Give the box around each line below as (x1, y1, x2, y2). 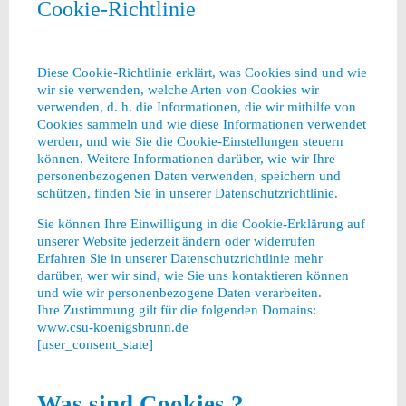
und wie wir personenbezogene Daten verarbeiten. (36, 285, 322, 301)
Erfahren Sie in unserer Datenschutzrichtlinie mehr (36, 250, 323, 266)
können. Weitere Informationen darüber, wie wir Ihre (36, 150, 335, 166)
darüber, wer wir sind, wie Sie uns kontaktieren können (36, 267, 349, 284)
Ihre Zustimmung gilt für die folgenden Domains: (36, 302, 316, 318)
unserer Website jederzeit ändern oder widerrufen (36, 233, 315, 249)
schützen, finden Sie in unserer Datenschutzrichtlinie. (36, 184, 338, 200)
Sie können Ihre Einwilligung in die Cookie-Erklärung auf (36, 216, 365, 232)
